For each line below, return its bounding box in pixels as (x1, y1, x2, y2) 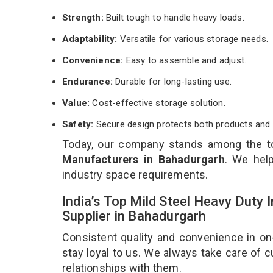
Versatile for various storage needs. (117, 33, 269, 44)
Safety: (62, 118, 94, 130)
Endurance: (62, 76, 113, 87)
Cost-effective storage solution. (92, 97, 225, 108)
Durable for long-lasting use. (113, 76, 232, 87)
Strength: (62, 12, 106, 23)
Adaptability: (62, 33, 118, 44)
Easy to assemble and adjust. (123, 54, 247, 66)
